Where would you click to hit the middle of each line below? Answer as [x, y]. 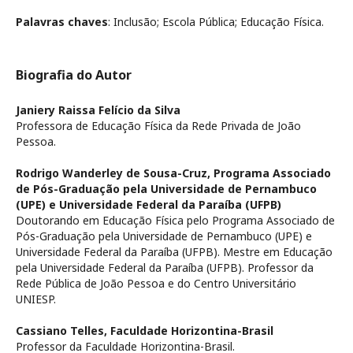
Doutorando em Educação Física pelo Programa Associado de [175, 220]
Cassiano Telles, [63, 331]
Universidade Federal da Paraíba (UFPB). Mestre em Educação [174, 252]
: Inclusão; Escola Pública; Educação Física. [216, 22]
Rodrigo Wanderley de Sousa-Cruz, [115, 173]
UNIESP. [36, 299]
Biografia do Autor [74, 75]
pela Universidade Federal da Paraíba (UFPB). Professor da [165, 268]
